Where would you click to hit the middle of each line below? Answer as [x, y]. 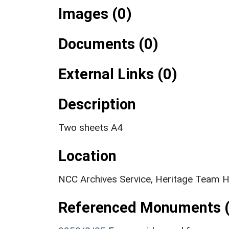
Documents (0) [108, 44]
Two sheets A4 [90, 127]
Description [97, 104]
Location [87, 156]
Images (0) [95, 14]
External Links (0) [118, 74]
